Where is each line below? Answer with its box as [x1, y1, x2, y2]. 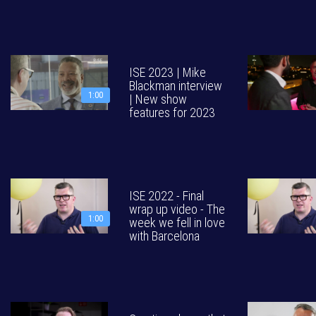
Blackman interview [129, 78, 222, 93]
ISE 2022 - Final [129, 188, 204, 203]
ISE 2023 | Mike [129, 65, 206, 80]
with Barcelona [129, 229, 200, 243]
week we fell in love [129, 215, 225, 230]
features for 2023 [129, 105, 215, 120]
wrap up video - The [129, 202, 225, 217]
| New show [129, 92, 187, 107]
